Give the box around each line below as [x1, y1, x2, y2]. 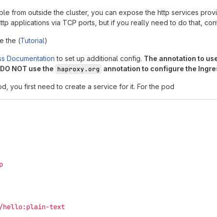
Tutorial [20, 36, 45, 45]
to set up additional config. [55, 54, 144, 62]
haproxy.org [57, 65, 100, 73]
